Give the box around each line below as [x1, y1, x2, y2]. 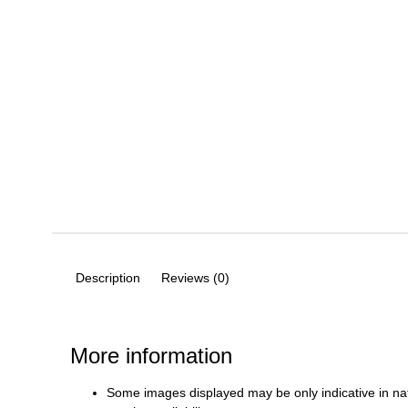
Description [75, 270, 140, 285]
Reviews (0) [161, 270, 230, 285]
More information [70, 343, 232, 369]
